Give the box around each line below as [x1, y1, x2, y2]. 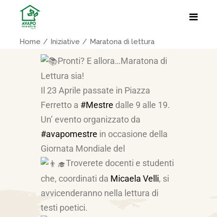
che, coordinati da [41, 173, 110, 184]
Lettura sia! [41, 71, 84, 81]
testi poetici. [41, 202, 88, 213]
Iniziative [50, 37, 80, 46]
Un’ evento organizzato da [41, 114, 140, 125]
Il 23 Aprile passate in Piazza [41, 85, 150, 96]
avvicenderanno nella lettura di [41, 187, 158, 198]
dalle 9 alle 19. [113, 100, 170, 110]
